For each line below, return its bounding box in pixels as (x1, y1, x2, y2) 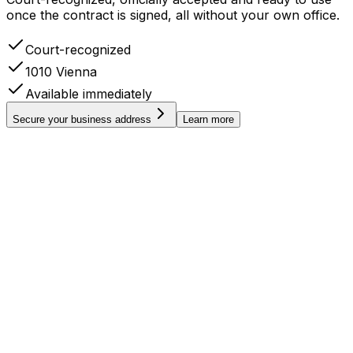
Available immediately (25, 85, 152, 102)
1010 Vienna (25, 63, 97, 80)
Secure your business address (13, 113, 151, 125)
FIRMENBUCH (40, 153, 111, 166)
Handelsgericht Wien (40, 165, 139, 179)
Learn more (183, 113, 234, 125)
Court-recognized (25, 41, 131, 58)
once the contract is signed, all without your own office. (6, 6, 340, 23)
